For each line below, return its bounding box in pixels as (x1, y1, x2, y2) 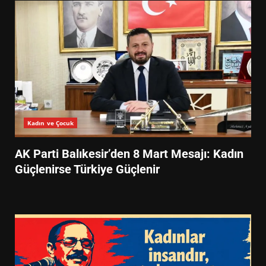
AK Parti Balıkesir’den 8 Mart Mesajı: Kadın (15, 147, 243, 161)
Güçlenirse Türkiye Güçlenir (15, 162, 160, 176)
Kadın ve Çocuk (27, 119, 74, 127)
